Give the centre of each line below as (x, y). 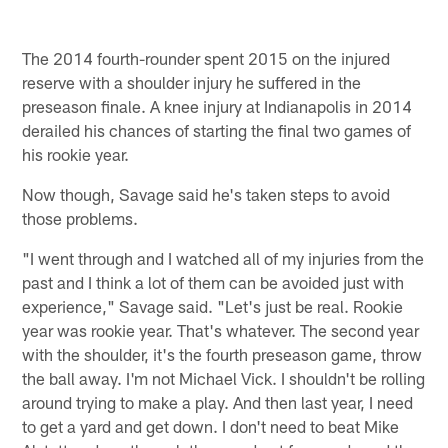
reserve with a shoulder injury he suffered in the (192, 81)
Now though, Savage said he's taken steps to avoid (206, 193)
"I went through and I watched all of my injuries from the (223, 257)
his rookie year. (76, 153)
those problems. (80, 217)
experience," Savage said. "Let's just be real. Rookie (213, 305)
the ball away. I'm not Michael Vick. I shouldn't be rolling (224, 377)
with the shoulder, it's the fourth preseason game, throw (222, 353)
